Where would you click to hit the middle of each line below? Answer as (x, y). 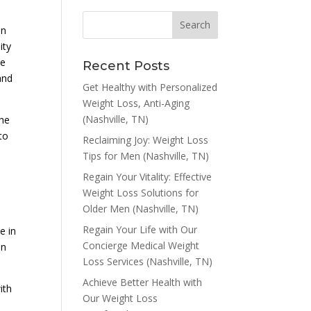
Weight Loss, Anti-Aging (136, 103)
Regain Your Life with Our (140, 229)
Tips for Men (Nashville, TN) (146, 155)
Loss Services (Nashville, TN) (148, 261)
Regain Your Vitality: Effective (148, 176)
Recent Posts (126, 66)
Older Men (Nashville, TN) (141, 208)
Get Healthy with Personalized (150, 87)
